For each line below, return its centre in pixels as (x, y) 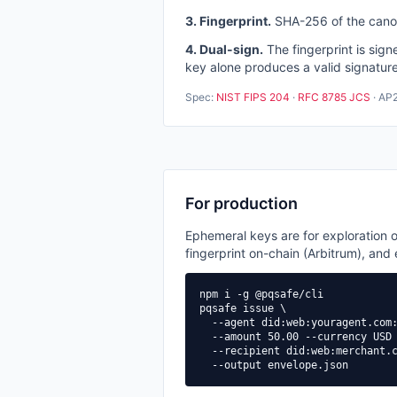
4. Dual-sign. (224, 49)
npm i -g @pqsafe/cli (261, 294)
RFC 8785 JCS (334, 97)
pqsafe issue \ (243, 308)
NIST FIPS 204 (253, 97)
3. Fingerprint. (228, 21)
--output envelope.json (274, 365)
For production (241, 203)
